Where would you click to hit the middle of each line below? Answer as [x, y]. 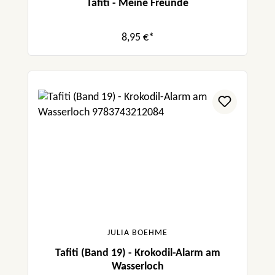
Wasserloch [137, 267]
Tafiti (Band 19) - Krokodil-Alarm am [137, 254]
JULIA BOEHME [137, 233]
